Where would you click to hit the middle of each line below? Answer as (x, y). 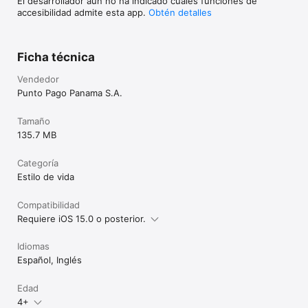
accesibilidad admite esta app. (83, 12)
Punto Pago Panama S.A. (70, 92)
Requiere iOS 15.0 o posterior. (81, 218)
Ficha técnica (56, 57)
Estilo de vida (46, 176)
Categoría (38, 163)
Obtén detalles (180, 12)
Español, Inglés (49, 260)
